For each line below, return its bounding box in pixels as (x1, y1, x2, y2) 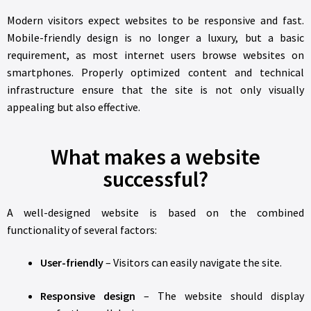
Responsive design (40, 289, 135, 303)
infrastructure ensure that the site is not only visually (7, 83, 304, 97)
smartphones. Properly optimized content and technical (7, 65, 304, 80)
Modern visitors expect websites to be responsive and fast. (7, 13, 304, 28)
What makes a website (51, 142, 260, 171)
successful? (103, 165, 208, 193)
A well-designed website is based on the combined (7, 205, 304, 219)
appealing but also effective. (7, 100, 140, 115)
